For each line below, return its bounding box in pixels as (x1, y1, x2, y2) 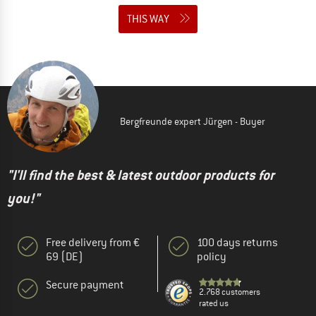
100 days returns (197, 235, 278, 250)
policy (197, 249, 226, 264)
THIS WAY (127, 11, 169, 26)
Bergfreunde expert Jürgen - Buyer (120, 114, 265, 128)
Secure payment (46, 277, 124, 292)
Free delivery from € (46, 235, 140, 250)
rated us (199, 297, 229, 309)
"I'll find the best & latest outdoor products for (7, 166, 274, 184)
